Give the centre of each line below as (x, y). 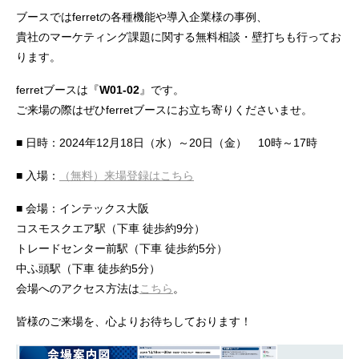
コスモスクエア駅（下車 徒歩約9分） (111, 229)
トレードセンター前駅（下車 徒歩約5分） (122, 249)
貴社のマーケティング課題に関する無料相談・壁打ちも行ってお (179, 36)
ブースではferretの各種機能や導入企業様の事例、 (142, 16)
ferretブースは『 (58, 89)
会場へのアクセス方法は (78, 289)
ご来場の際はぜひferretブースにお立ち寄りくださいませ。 (164, 109)
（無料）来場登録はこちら (127, 176)
